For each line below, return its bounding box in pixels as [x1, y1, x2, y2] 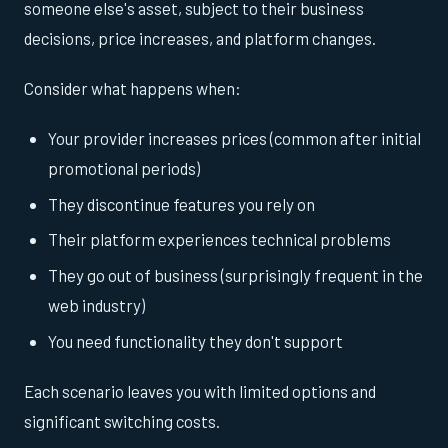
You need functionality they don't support [48, 330, 343, 351]
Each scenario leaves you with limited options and [24, 380, 376, 401]
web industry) [48, 294, 145, 315]
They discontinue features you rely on [48, 193, 315, 214]
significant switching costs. [24, 410, 220, 431]
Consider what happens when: [24, 78, 241, 99]
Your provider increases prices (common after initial [48, 128, 421, 149]
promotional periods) [48, 158, 200, 179]
